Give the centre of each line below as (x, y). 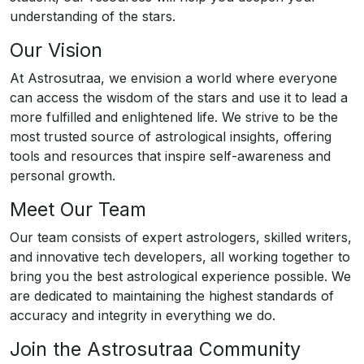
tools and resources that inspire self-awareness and (170, 156)
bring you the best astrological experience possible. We (180, 276)
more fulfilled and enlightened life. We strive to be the (174, 117)
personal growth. (63, 175)
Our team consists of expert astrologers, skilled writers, (181, 237)
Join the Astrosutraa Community (155, 349)
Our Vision (56, 50)
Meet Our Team (78, 209)
